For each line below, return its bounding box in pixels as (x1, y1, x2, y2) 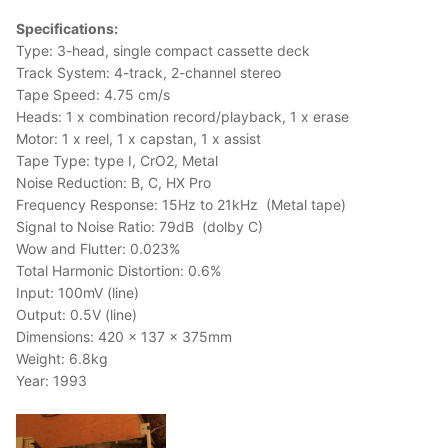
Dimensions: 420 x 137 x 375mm (16, 328, 232, 345)
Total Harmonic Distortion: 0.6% (16, 262, 221, 279)
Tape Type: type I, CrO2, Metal (16, 152, 218, 169)
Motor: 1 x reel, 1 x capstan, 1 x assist (16, 130, 261, 147)
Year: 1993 (16, 372, 87, 389)
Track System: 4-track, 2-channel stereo (16, 64, 281, 81)
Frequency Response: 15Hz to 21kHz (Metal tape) (16, 196, 346, 213)
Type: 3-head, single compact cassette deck (16, 42, 310, 59)
